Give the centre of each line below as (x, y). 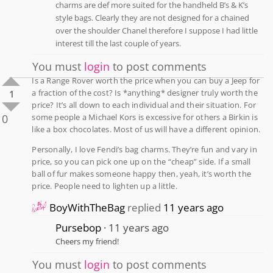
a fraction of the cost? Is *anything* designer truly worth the (145, 93)
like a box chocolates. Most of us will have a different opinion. (146, 129)
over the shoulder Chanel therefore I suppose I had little (157, 31)
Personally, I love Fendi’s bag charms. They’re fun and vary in (144, 149)
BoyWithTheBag (87, 207)
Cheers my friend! (87, 241)
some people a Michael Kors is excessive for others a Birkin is (145, 117)
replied (144, 207)
